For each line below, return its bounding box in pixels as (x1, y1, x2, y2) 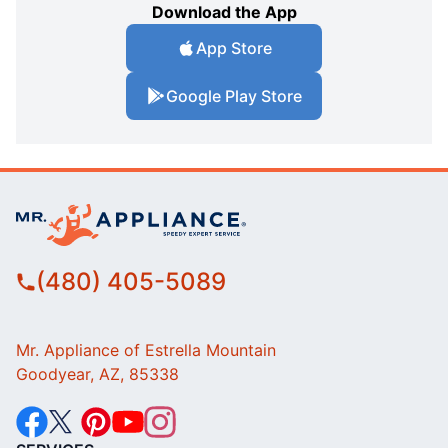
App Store (196, 38, 272, 59)
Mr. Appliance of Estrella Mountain (16, 340, 276, 361)
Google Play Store (166, 86, 302, 107)
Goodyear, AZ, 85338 (16, 364, 179, 385)
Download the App (151, 2, 297, 23)
